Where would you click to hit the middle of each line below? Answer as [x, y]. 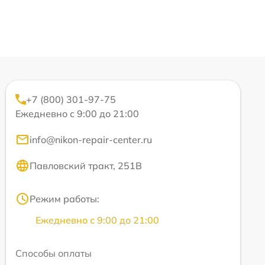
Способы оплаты [54, 253]
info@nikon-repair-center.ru [91, 140]
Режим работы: [64, 199]
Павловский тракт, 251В [86, 166]
